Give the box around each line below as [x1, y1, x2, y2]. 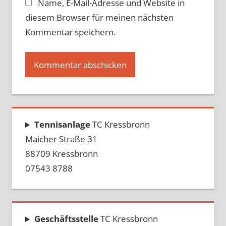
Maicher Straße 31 [25, 133, 97, 145]
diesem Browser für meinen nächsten [25, 11, 174, 23]
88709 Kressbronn [25, 148, 98, 160]
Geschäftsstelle [34, 213, 98, 225]
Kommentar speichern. [25, 26, 116, 38]
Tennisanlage [34, 119, 92, 131]
